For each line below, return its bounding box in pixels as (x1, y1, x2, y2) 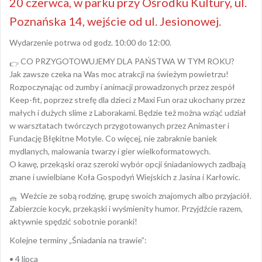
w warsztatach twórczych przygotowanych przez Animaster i (9, 120, 229, 130)
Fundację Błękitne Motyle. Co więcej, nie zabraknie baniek (9, 133, 217, 143)
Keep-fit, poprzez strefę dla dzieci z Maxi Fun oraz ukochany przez (9, 94, 245, 105)
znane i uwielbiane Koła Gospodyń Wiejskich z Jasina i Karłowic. (9, 171, 240, 182)
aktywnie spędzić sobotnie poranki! (9, 216, 137, 226)
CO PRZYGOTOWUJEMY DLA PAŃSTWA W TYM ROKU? (19, 56, 235, 66)
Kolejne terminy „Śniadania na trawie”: (9, 235, 147, 245)
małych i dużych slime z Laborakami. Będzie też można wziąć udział (9, 107, 246, 118)
